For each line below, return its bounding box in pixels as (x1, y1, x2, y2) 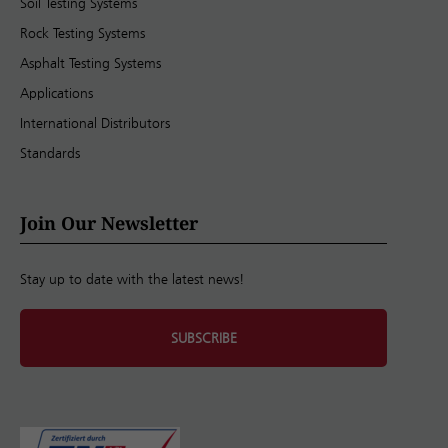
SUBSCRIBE (170, 329, 237, 346)
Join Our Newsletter (20, 210, 198, 235)
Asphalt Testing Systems (20, 54, 161, 71)
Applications (20, 84, 93, 101)
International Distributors (20, 114, 170, 131)
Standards (20, 144, 80, 161)
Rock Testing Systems (20, 24, 145, 41)
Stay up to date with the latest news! (20, 270, 244, 287)
